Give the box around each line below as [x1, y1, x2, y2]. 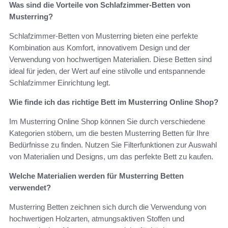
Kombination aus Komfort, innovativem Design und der [9, 43, 190, 52]
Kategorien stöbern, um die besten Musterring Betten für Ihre [9, 128, 209, 137]
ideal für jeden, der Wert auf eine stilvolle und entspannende [9, 66, 205, 75]
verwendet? [9, 183, 51, 192]
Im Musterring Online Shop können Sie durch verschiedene [9, 117, 205, 126]
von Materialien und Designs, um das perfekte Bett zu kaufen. [9, 152, 213, 161]
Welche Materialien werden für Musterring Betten [9, 171, 184, 180]
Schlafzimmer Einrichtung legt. [9, 78, 110, 87]
